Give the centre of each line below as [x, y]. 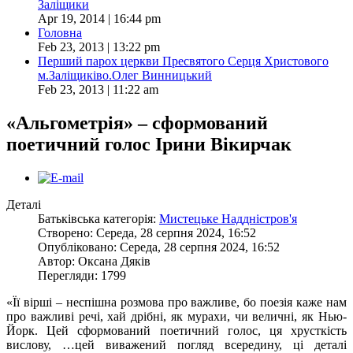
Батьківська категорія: [98, 218]
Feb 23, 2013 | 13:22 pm [99, 46]
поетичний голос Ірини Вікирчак [149, 144]
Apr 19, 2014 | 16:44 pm [99, 18]
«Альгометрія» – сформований [137, 123]
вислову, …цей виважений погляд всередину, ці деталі [176, 344]
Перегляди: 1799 [82, 275]
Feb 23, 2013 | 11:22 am [98, 89]
